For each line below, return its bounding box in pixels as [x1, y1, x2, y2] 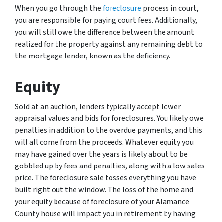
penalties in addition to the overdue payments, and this [15, 124, 202, 136]
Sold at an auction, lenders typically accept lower [15, 101, 181, 112]
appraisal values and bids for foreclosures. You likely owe [15, 112, 204, 124]
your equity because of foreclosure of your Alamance [15, 196, 189, 207]
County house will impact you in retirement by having [15, 208, 196, 219]
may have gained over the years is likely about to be [15, 148, 188, 160]
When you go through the [15, 2, 101, 14]
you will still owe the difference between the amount [15, 26, 194, 38]
